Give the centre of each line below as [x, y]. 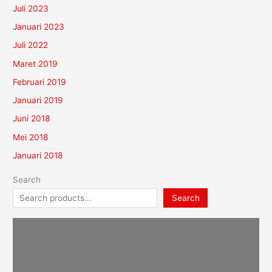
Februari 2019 [40, 82]
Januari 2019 [38, 100]
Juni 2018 [32, 119]
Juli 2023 [31, 8]
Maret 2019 [36, 63]
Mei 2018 [31, 137]
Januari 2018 [38, 155]
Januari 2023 [39, 27]
